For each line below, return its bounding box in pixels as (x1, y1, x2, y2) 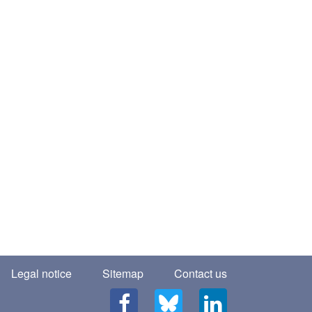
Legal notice (11, 265, 72, 281)
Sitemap (102, 265, 143, 281)
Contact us (174, 265, 227, 281)
